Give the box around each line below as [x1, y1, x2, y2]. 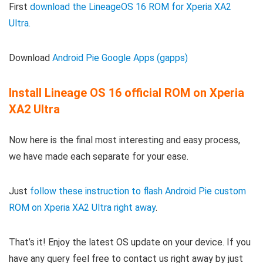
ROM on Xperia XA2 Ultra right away [9, 202, 156, 214]
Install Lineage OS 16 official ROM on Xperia [9, 86, 244, 100]
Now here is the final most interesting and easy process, [9, 134, 240, 146]
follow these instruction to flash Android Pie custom [30, 186, 246, 197]
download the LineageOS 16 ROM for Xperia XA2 [30, 1, 231, 13]
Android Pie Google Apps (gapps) [52, 52, 188, 64]
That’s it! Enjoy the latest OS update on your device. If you [9, 237, 251, 248]
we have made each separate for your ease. [9, 151, 188, 163]
